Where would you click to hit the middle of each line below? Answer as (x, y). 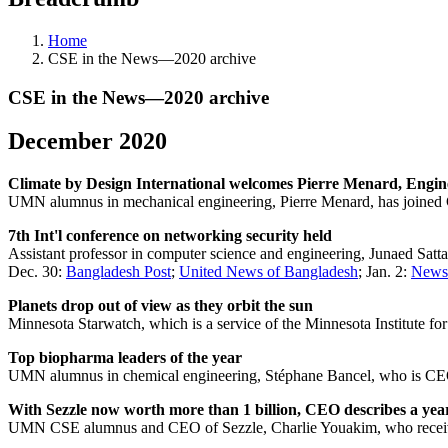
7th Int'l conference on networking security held (170, 236)
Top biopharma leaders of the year (125, 358)
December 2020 (87, 141)
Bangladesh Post (118, 272)
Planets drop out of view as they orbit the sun (160, 306)
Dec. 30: (37, 272)
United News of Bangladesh (268, 272)
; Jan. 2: (384, 272)
